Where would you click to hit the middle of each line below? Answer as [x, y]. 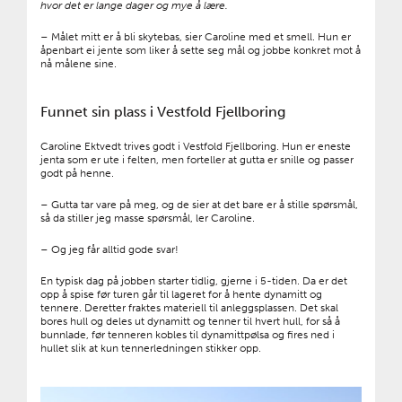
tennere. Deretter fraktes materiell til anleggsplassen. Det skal [189, 307]
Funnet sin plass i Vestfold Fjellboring [163, 111]
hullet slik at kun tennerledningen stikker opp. [151, 348]
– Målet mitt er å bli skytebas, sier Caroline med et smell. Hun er [196, 36]
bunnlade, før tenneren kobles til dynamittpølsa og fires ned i [188, 334]
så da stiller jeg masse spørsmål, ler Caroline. [148, 218]
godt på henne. [77, 173]
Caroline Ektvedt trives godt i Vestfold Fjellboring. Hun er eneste [196, 146]
